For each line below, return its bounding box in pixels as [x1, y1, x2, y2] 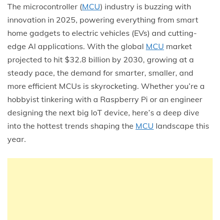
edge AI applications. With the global [7, 41, 146, 51]
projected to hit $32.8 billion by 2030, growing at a [7, 54, 194, 64]
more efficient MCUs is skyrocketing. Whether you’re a [7, 81, 205, 91]
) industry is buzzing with [100, 1, 191, 11]
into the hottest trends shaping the [7, 120, 136, 131]
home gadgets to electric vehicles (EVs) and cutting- [7, 27, 197, 38]
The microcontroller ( [7, 1, 82, 11]
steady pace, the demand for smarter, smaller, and [7, 67, 193, 78]
